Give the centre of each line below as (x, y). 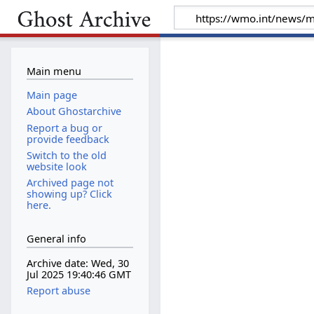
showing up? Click (69, 193)
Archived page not (70, 182)
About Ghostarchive (74, 111)
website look (56, 166)
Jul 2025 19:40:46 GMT (78, 275)
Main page (52, 95)
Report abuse (58, 291)
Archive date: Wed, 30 (77, 264)
